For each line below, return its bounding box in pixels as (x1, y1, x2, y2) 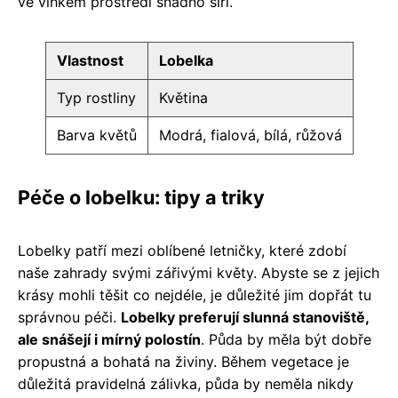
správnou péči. (18, 308, 121, 326)
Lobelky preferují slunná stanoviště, (121, 308, 369, 326)
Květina (158, 89, 208, 107)
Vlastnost (56, 52, 123, 69)
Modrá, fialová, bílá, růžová (158, 126, 342, 144)
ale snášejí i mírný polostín (18, 330, 201, 348)
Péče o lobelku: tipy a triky (18, 186, 265, 209)
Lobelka (158, 52, 213, 69)
